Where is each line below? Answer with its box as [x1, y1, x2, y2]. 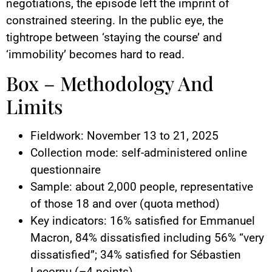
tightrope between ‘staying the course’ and [6, 30, 222, 44]
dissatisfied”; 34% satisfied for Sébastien [30, 247, 241, 262]
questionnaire [30, 162, 101, 177]
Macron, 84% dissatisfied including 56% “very [30, 230, 264, 245]
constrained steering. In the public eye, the [6, 13, 223, 27]
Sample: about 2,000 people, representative [30, 179, 253, 194]
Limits [6, 92, 63, 119]
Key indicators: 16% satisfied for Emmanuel [30, 213, 255, 228]
